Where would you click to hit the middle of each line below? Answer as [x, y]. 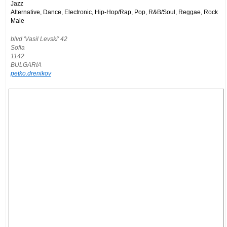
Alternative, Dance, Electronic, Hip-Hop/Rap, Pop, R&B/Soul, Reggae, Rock [114, 12]
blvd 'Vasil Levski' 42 [39, 39]
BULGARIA [26, 64]
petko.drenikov [31, 73]
